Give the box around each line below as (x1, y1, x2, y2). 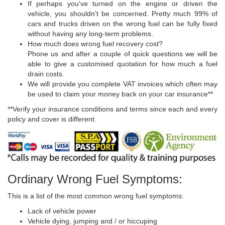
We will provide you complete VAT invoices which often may (28, 79, 217, 88)
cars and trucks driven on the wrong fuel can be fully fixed (28, 19, 217, 28)
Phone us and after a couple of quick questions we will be (28, 49, 217, 58)
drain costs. (28, 69, 64, 78)
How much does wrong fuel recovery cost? (28, 39, 163, 48)
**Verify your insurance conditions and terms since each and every (8, 104, 217, 113)
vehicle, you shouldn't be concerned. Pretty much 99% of (28, 9, 217, 18)
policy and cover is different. (8, 115, 96, 123)
